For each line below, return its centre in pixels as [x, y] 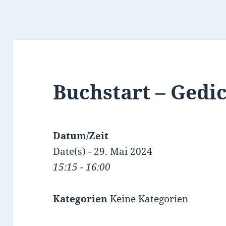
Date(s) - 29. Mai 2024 [103, 152]
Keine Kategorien [148, 199]
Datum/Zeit [81, 136]
